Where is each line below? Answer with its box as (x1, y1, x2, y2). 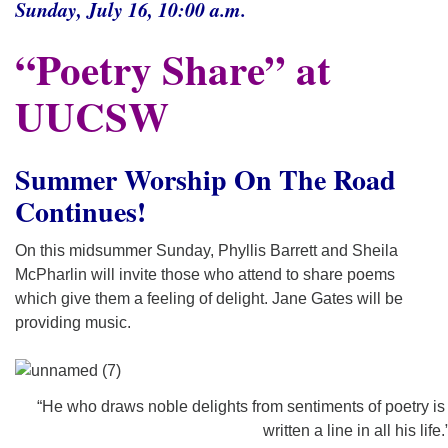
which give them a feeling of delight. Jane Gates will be (15, 290, 403, 307)
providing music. (15, 314, 131, 331)
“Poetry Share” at (15, 39, 331, 99)
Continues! (15, 191, 146, 232)
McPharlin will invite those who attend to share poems (15, 266, 395, 283)
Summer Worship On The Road (15, 159, 396, 200)
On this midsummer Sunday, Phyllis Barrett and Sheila (15, 242, 398, 259)
